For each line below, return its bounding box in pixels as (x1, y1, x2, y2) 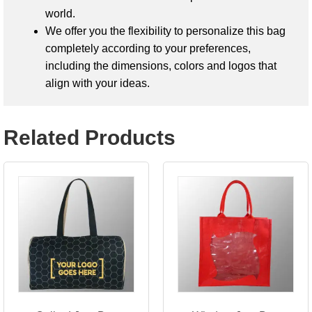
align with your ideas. (45, 77, 150, 89)
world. (45, 7, 75, 19)
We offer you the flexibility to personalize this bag (45, 24, 286, 37)
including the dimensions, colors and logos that (45, 59, 276, 72)
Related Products (3, 125, 175, 149)
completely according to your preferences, (45, 42, 251, 54)
